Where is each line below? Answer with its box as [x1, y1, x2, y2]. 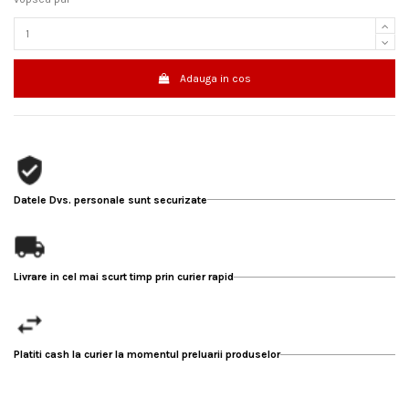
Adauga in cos [180, 71, 252, 85]
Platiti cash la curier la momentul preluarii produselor [14, 348, 280, 361]
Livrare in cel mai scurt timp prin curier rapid [14, 270, 234, 284]
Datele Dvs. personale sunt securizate [14, 193, 207, 206]
